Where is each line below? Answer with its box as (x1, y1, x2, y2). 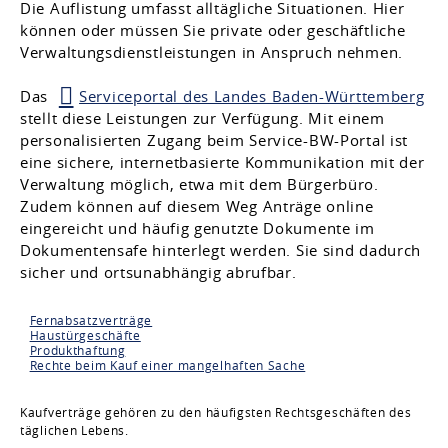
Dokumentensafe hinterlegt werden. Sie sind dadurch (20, 240, 422, 260)
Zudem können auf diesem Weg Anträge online (20, 196, 374, 216)
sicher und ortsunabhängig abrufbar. (20, 262, 297, 282)
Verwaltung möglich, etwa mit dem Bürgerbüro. (20, 174, 379, 194)
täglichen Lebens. (20, 422, 129, 438)
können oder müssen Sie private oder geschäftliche (20, 20, 406, 40)
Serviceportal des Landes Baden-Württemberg (79, 86, 425, 106)
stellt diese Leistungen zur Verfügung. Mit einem (20, 108, 385, 128)
